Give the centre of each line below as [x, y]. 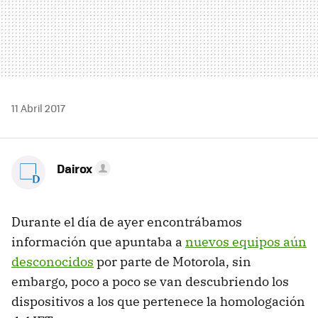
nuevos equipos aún [246, 241]
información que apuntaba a [98, 241]
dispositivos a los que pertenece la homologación [158, 301]
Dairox [75, 168]
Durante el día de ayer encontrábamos [127, 221]
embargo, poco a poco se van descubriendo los [150, 281]
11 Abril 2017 [38, 108]
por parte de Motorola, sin [172, 261]
